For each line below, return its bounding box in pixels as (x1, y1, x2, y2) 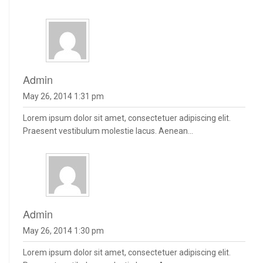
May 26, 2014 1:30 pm (23, 226, 104, 236)
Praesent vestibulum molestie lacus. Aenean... (23, 126, 193, 136)
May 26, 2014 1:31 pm (23, 92, 104, 102)
